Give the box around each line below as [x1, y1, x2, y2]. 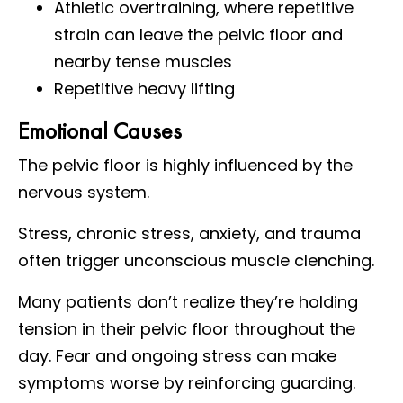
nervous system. [18, 180, 149, 203]
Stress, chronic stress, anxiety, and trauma [18, 221, 361, 245]
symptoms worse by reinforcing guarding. [18, 371, 355, 394]
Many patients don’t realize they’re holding [18, 290, 358, 313]
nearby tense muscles [54, 49, 232, 73]
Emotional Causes [18, 114, 182, 146]
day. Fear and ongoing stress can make [18, 344, 336, 367]
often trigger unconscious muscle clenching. [18, 248, 374, 272]
